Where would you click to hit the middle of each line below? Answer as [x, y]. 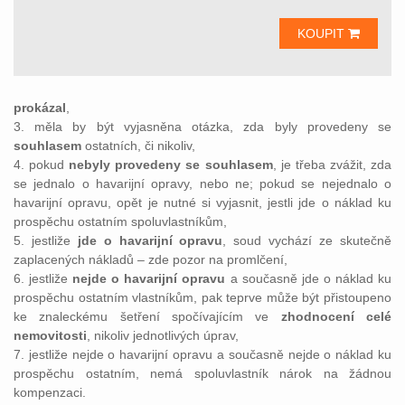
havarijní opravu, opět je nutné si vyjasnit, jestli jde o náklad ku [202, 202]
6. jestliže [43, 278]
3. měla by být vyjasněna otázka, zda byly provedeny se [202, 127]
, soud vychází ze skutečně [307, 240]
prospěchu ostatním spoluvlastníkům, [120, 221]
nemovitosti [50, 335]
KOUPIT [323, 33]
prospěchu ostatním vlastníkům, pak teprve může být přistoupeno [202, 297]
